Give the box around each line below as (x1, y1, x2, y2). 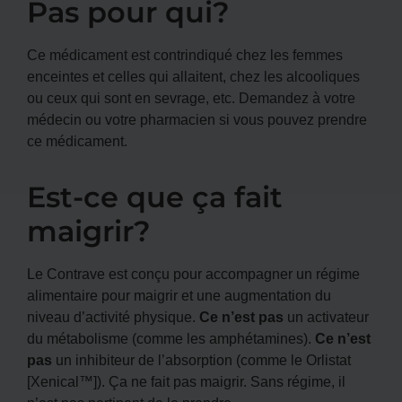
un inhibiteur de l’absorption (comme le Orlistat (52, 349, 351, 370)
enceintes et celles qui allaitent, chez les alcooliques (27, 66, 360, 86)
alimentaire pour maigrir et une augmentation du (27, 284, 331, 305)
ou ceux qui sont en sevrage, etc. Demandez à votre (27, 87, 355, 108)
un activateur (284, 306, 369, 327)
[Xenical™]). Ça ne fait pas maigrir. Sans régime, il (27, 371, 345, 391)
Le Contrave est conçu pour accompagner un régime (27, 263, 360, 284)
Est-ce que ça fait (27, 179, 283, 214)
